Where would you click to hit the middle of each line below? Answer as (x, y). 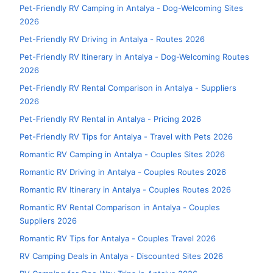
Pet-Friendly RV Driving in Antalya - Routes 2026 (112, 39)
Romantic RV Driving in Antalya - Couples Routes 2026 (123, 172)
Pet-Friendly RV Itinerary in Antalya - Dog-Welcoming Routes (135, 57)
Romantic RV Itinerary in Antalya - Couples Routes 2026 (125, 190)
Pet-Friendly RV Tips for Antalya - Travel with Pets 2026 (126, 136)
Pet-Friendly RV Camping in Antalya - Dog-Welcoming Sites (132, 8)
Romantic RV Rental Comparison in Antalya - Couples (120, 207)
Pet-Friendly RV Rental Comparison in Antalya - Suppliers (128, 88)
